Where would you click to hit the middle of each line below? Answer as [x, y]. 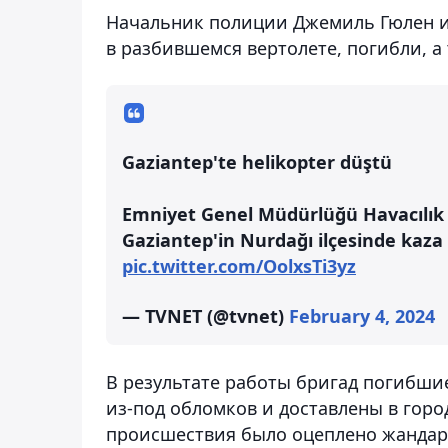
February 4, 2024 [362, 315]
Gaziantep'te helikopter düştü [257, 161]
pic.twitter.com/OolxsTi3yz [239, 265]
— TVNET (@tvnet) [205, 315]
